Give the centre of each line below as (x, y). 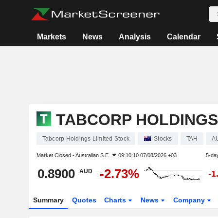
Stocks (163, 138)
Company (190, 200)
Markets (51, 37)
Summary (48, 200)
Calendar (183, 37)
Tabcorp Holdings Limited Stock (86, 138)
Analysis (135, 37)
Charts (116, 200)
